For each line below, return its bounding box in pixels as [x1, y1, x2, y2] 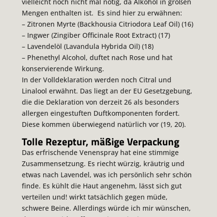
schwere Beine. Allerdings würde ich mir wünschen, [21, 203, 191, 213]
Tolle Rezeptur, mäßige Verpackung [21, 134, 179, 150]
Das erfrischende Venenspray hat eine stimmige [21, 148, 179, 157]
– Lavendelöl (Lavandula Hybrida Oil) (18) [21, 42, 154, 51]
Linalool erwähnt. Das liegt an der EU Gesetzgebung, [21, 86, 192, 96]
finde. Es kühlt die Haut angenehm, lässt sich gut [21, 181, 182, 191]
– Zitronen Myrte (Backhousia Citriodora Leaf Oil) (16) [21, 19, 193, 29]
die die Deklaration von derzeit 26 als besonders [21, 97, 179, 107]
